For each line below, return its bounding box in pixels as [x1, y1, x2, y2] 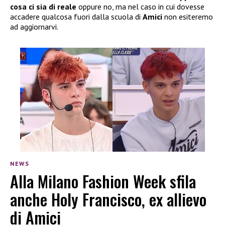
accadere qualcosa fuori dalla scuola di [10, 12, 143, 22]
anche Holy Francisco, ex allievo [10, 187, 206, 211]
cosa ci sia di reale [10, 2, 76, 12]
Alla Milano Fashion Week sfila [10, 169, 196, 193]
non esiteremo [164, 12, 213, 22]
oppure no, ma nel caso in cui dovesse [76, 2, 204, 12]
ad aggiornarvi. [10, 22, 58, 32]
